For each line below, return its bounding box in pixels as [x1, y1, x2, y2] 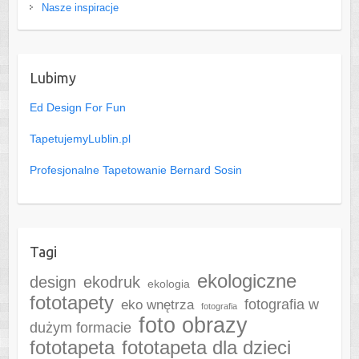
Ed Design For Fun [29, 100, 126, 114]
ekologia [147, 276, 190, 290]
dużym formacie [29, 318, 131, 336]
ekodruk [83, 272, 140, 291]
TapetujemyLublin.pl [29, 131, 131, 145]
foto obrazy [138, 313, 248, 337]
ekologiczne [196, 269, 296, 292]
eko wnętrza [120, 296, 194, 313]
